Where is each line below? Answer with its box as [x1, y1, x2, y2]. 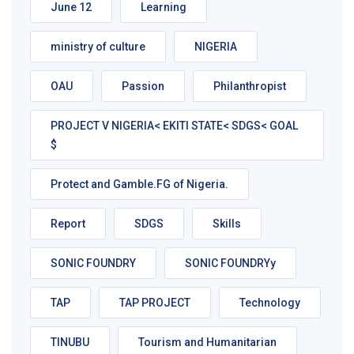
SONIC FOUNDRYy [185, 257, 276, 270]
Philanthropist [213, 80, 286, 93]
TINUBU [51, 336, 89, 349]
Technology [239, 296, 300, 310]
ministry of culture [51, 40, 145, 54]
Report [51, 217, 85, 231]
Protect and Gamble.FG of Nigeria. [51, 178, 228, 191]
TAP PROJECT [119, 296, 190, 310]
